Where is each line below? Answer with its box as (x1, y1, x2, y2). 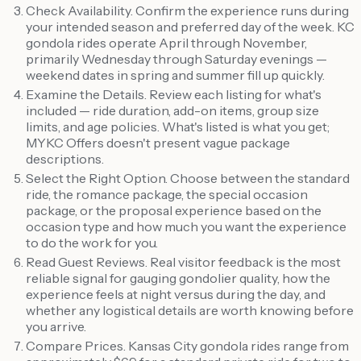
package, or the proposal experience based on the (26, 201, 322, 218)
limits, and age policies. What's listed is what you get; (26, 118, 330, 135)
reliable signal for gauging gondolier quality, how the (26, 269, 330, 286)
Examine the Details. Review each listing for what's (26, 85, 322, 102)
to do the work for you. (26, 234, 158, 251)
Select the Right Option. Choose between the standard (26, 169, 350, 186)
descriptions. (26, 150, 104, 167)
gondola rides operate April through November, (26, 34, 307, 51)
